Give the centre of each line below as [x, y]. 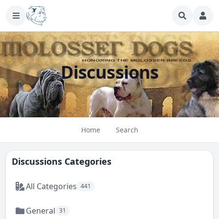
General [41, 211]
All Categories [51, 186]
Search [127, 130]
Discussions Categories [62, 161]
